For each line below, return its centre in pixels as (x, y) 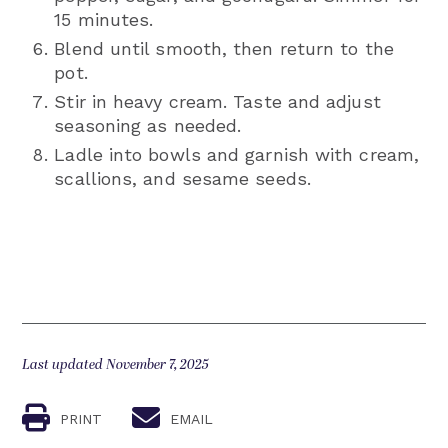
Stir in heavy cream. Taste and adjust (217, 101)
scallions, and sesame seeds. (182, 178)
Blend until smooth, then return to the (224, 48)
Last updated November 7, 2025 (116, 364)
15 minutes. (104, 19)
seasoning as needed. (148, 125)
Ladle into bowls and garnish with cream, (236, 154)
